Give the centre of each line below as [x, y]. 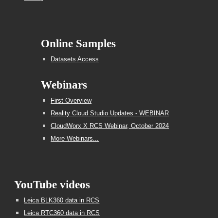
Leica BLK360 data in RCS [62, 200]
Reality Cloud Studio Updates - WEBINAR [110, 113]
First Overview [71, 100]
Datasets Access [75, 59]
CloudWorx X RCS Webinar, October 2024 [110, 126]
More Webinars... [75, 138]
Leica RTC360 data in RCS [62, 213]
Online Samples [79, 44]
